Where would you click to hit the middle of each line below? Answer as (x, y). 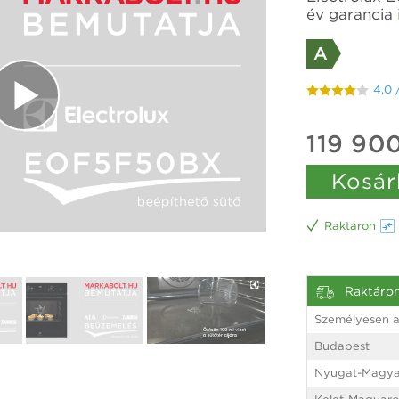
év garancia (350, 14)
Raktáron (348, 225)
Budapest (342, 346)
